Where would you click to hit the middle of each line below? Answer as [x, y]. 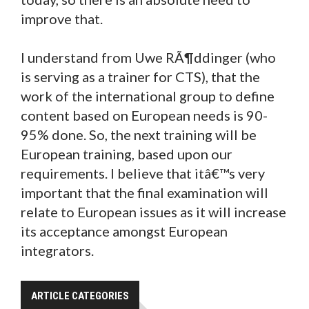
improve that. [62, 18]
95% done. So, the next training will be [139, 134]
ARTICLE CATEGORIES [80, 296]
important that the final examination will [144, 192]
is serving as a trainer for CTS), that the [140, 76]
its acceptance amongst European [124, 231]
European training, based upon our [127, 153]
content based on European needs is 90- [144, 115]
